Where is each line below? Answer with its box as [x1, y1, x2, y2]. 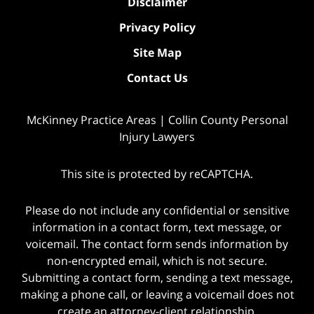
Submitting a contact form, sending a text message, [21, 270, 293, 286]
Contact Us [126, 69, 188, 86]
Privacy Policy [118, 19, 196, 35]
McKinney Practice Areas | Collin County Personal [26, 111, 288, 128]
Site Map [132, 44, 182, 60]
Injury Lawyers [119, 128, 195, 144]
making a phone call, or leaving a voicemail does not [20, 287, 294, 303]
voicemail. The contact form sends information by [26, 236, 288, 252]
